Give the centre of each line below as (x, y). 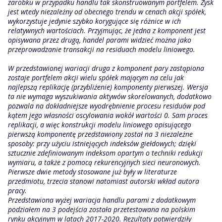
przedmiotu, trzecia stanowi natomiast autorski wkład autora (104, 181)
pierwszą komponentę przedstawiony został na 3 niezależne (100, 134)
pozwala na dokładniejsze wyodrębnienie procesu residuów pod (107, 106)
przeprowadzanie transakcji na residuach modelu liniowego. (102, 49)
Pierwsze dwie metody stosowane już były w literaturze (92, 172)
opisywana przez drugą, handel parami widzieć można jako (100, 40)
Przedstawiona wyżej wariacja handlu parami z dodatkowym (102, 200)
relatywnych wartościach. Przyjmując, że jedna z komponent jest (107, 30)
